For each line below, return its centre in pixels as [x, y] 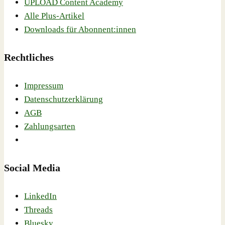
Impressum [44, 85]
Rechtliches [29, 58]
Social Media [32, 168]
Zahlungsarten [50, 126]
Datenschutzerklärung [64, 99]
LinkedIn [40, 196]
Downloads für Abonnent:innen [80, 29]
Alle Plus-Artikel [54, 16]
